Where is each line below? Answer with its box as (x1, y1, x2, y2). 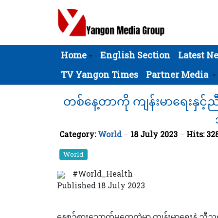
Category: (59, 129, 98, 139)
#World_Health (73, 168, 133, 179)
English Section (100, 49, 170, 61)
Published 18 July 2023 (57, 180, 145, 191)
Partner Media (146, 69, 208, 80)
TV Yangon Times (61, 69, 138, 80)
